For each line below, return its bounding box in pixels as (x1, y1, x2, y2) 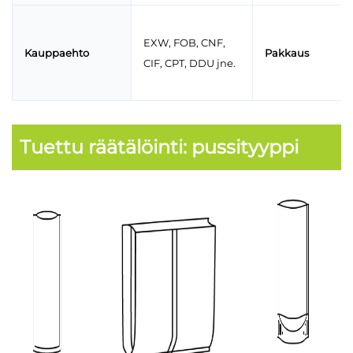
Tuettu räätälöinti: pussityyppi (20, 136, 299, 159)
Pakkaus (265, 46, 309, 60)
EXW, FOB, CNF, (143, 36, 225, 50)
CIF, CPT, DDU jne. (143, 57, 236, 70)
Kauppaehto (24, 46, 89, 60)
